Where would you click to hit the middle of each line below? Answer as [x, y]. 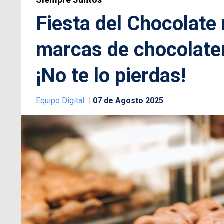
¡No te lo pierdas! [111, 76]
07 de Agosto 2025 [128, 101]
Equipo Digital [61, 101]
